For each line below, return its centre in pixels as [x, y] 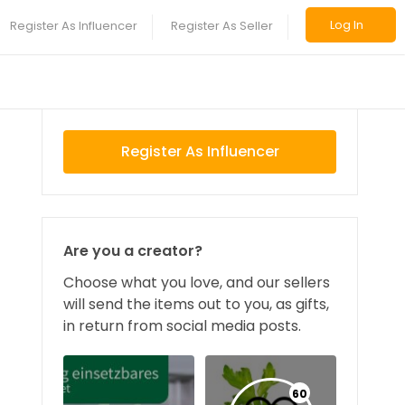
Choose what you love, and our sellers [197, 283]
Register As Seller [222, 26]
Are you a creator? [133, 251]
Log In [346, 25]
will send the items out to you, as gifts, [196, 304]
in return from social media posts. [182, 326]
